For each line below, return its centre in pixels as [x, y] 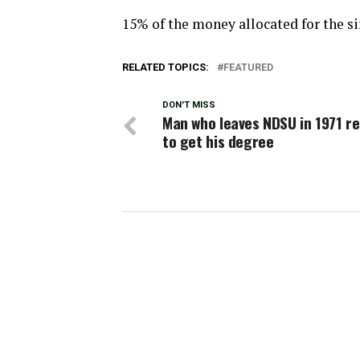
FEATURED [248, 67]
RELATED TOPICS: [166, 67]
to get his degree [218, 141]
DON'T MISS [189, 105]
